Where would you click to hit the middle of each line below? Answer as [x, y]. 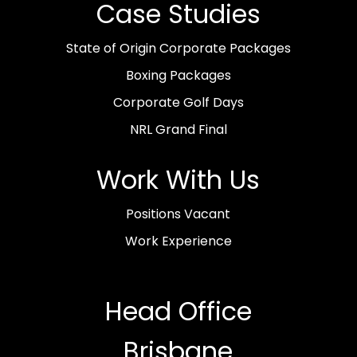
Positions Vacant [178, 214]
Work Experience [178, 241]
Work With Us [178, 180]
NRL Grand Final [178, 130]
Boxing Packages [178, 76]
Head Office [178, 311]
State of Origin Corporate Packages [178, 49]
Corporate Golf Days [178, 103]
